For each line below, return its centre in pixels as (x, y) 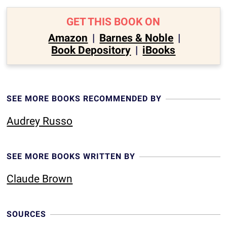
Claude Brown (40, 179)
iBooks (159, 50)
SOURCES (27, 214)
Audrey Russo (40, 121)
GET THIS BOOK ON (113, 22)
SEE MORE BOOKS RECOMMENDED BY (84, 99)
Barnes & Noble (137, 38)
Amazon (68, 38)
